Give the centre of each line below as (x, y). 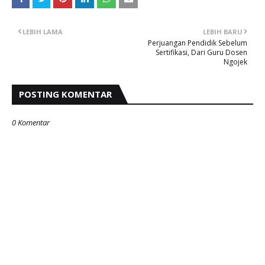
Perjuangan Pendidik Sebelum (198, 43)
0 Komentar (31, 123)
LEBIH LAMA (43, 32)
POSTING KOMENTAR (65, 94)
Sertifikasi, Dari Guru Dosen (201, 53)
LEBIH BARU (223, 32)
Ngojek (235, 62)
